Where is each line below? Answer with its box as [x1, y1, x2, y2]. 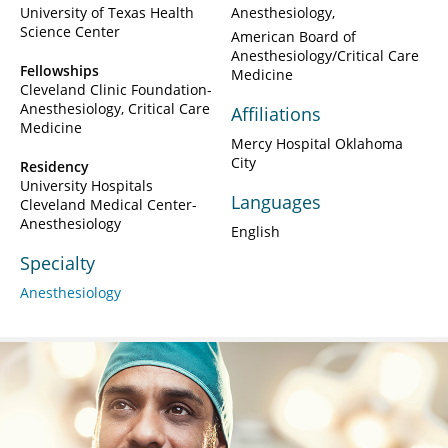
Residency [20, 157, 89, 177]
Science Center [20, 22, 120, 42]
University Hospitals [20, 176, 153, 196]
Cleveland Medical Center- [20, 195, 197, 215]
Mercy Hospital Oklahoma [231, 134, 403, 154]
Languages [231, 190, 321, 215]
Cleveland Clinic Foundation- [20, 80, 212, 100]
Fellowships [20, 61, 99, 81]
